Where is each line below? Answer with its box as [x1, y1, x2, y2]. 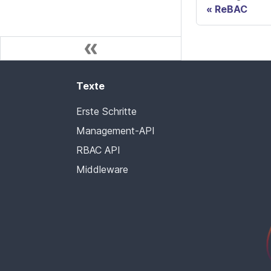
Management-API [76, 125, 155, 137]
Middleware [76, 163, 128, 176]
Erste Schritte [76, 105, 137, 118]
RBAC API [76, 144, 120, 157]
